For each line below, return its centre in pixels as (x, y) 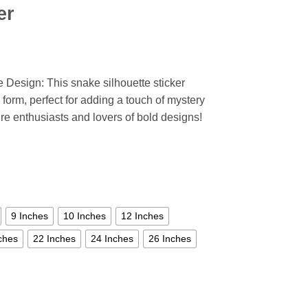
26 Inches (170, 239)
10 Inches (85, 216)
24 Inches (112, 239)
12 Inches (142, 216)
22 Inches (54, 239)
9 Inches (30, 216)
